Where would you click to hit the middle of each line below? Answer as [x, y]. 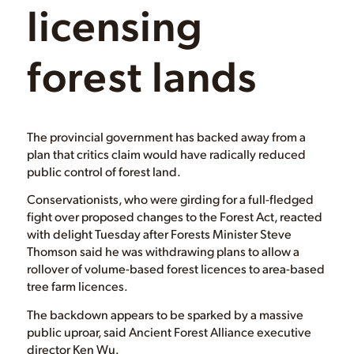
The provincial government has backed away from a [166, 262]
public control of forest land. [104, 297]
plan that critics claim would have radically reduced [166, 280]
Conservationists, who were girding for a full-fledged [170, 326]
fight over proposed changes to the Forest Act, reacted [174, 343]
